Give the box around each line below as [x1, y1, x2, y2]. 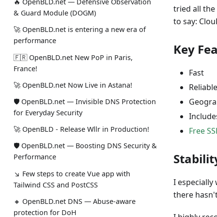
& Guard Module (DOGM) [14, 8, 96, 18]
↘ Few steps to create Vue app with [14, 169, 130, 178]
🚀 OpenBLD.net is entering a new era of [14, 25, 146, 34]
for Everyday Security [14, 108, 82, 117]
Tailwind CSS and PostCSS [14, 180, 98, 189]
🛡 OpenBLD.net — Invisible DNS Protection [14, 96, 156, 106]
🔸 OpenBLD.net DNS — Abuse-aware [14, 196, 136, 206]
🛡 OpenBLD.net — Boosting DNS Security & [14, 141, 157, 151]
